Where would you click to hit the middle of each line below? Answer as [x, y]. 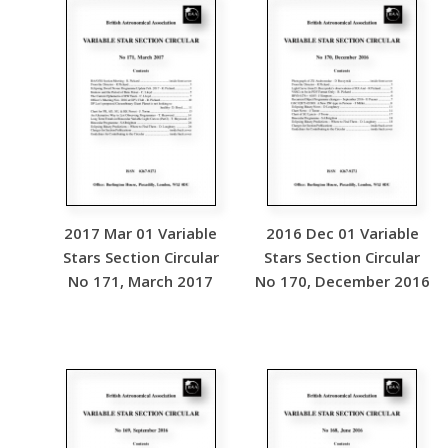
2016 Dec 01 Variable [342, 233]
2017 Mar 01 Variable [141, 233]
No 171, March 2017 [141, 281]
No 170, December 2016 [342, 281]
